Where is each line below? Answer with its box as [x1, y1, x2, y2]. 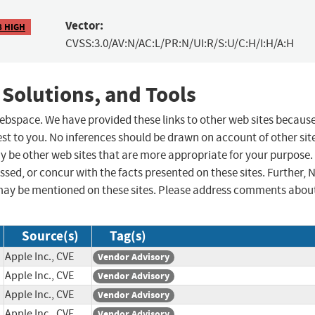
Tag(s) [110, 227, 146, 245]
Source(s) [22, 227, 79, 245]
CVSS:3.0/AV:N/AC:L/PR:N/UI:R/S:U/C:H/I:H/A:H [65, 36, 294, 51]
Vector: [65, 18, 103, 34]
